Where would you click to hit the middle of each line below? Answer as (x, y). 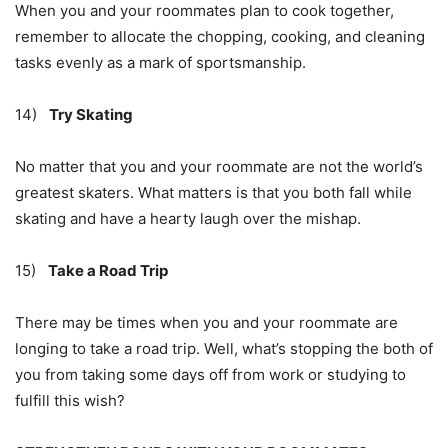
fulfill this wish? (70, 401)
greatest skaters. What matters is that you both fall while (213, 193)
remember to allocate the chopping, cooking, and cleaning (220, 37)
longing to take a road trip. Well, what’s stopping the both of (224, 349)
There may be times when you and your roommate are (206, 323)
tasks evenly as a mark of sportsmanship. (160, 63)
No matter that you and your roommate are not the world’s (219, 167)
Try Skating (91, 115)
